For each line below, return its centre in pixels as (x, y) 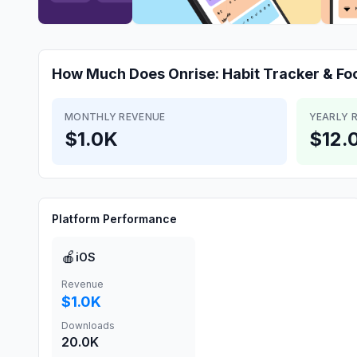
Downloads (88, 326)
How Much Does (110, 74)
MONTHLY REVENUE (115, 117)
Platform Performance (114, 219)
